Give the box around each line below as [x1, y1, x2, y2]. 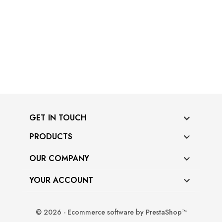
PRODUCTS [29, 130, 72, 142]
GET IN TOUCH [29, 111, 87, 123]
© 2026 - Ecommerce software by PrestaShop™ [35, 207, 187, 217]
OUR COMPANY [29, 152, 89, 164]
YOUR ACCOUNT [29, 174, 93, 186]
